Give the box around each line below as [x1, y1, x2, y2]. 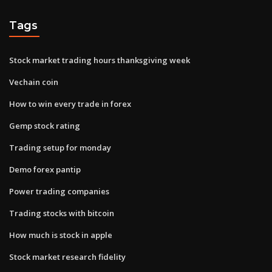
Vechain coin [9, 76, 58, 87]
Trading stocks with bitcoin [9, 207, 114, 219]
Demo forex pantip [9, 163, 81, 175]
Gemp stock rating [9, 120, 80, 131]
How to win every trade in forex [9, 98, 131, 109]
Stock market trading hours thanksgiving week [9, 54, 190, 66]
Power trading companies [9, 185, 109, 197]
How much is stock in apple [9, 229, 112, 240]
